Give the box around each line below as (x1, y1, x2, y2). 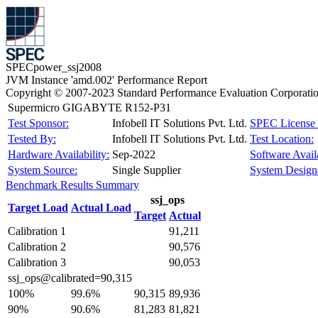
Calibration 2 (8, 241, 66, 253)
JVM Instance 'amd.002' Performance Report (6, 74, 207, 86)
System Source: (8, 164, 77, 176)
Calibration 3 (8, 256, 66, 268)
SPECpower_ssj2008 (6, 61, 102, 73)
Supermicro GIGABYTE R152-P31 (8, 102, 171, 114)
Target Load (8, 202, 68, 214)
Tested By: (8, 133, 56, 145)
